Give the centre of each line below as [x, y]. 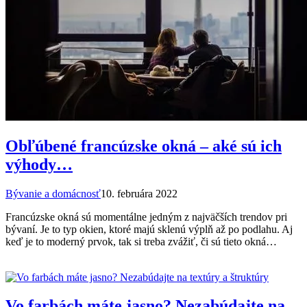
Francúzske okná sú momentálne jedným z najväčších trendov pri [146, 217]
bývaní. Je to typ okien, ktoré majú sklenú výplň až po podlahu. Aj [149, 229]
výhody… [39, 164]
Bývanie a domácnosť [53, 193]
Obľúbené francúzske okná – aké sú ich [144, 146]
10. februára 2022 [139, 193]
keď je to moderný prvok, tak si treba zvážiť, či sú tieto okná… [141, 241]
